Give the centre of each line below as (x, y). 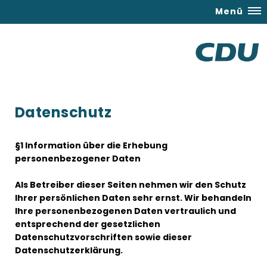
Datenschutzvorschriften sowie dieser (103, 237)
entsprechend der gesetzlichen (88, 224)
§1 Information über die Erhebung (91, 145)
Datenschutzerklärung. (69, 250)
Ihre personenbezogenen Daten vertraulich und (125, 211)
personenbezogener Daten (78, 159)
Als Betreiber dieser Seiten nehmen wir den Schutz (131, 185)
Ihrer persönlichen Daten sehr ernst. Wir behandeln (133, 198)
